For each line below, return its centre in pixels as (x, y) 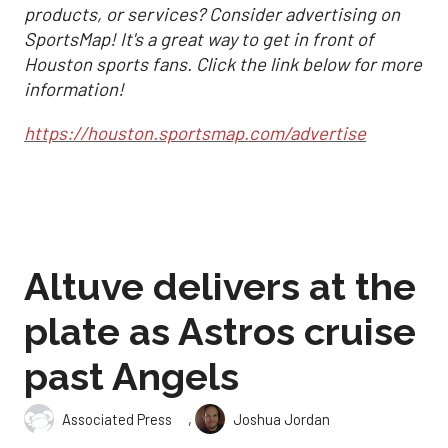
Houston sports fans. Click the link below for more (223, 64)
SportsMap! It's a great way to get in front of (199, 39)
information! (74, 89)
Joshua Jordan (281, 419)
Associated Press (117, 419)
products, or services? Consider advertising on (212, 14)
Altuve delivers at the (220, 286)
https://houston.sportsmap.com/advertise (195, 132)
